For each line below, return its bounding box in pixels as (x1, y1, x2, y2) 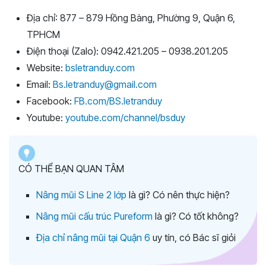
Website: (27, 61, 65, 74)
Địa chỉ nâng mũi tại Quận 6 (36, 231, 150, 243)
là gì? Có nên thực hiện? (126, 188, 230, 201)
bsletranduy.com (65, 61, 135, 74)
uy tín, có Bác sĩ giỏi (150, 231, 236, 243)
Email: (27, 78, 53, 90)
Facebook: (27, 94, 74, 107)
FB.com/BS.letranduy (74, 94, 162, 107)
